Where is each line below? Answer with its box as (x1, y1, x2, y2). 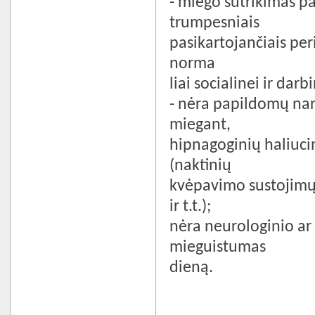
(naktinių (169, 157, 232, 174)
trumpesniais (169, 14, 260, 32)
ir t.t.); (169, 198, 212, 215)
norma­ (169, 55, 216, 72)
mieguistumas (169, 238, 266, 256)
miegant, (169, 116, 231, 134)
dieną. (169, 259, 214, 276)
